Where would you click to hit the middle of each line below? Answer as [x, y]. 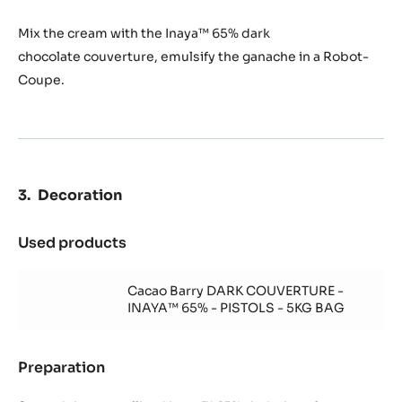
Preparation [61, 368]
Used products [72, 243]
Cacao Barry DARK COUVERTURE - [236, 291]
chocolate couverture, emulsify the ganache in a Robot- [193, 57]
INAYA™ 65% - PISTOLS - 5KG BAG [236, 308]
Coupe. [41, 80]
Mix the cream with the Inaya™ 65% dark [144, 34]
